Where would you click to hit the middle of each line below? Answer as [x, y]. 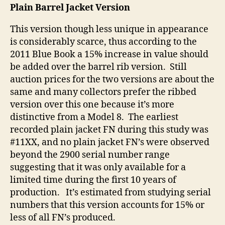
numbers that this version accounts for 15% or [107, 205]
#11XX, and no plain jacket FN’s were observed [110, 143]
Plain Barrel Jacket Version [70, 8]
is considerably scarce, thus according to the [103, 42]
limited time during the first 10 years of [93, 180]
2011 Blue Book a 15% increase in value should [109, 55]
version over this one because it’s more [92, 105]
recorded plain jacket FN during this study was [109, 130]
